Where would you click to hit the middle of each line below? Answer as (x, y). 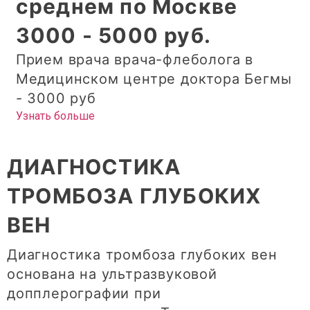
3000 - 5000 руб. (113, 36)
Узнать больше (55, 116)
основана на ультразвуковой (112, 274)
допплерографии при (84, 294)
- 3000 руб (56, 99)
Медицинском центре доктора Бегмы (154, 79)
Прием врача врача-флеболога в (135, 60)
